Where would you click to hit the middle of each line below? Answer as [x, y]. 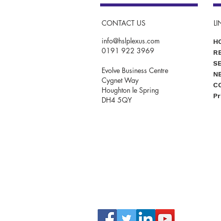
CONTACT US [124, 23]
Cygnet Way [120, 80]
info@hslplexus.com [131, 40]
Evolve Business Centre [135, 70]
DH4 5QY [117, 100]
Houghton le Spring [130, 90]
